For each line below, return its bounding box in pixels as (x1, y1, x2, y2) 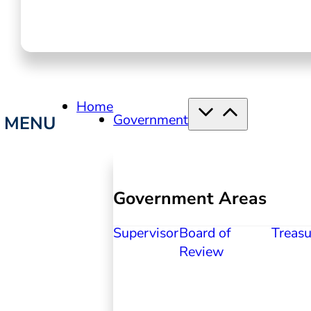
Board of (179, 224, 232, 243)
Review (179, 242, 225, 262)
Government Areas (113, 186, 267, 210)
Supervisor (113, 224, 179, 243)
